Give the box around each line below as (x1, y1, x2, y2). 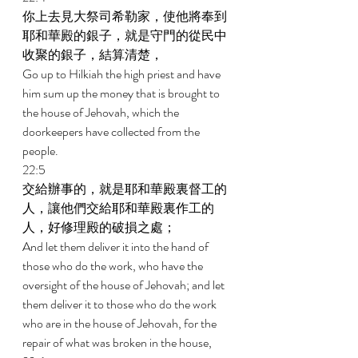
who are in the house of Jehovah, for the (22, 314, 219, 332)
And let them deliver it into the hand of (22, 237, 211, 256)
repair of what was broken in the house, (22, 333, 214, 352)
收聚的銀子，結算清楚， (22, 46, 165, 64)
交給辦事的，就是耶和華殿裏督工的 (22, 180, 227, 198)
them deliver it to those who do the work (22, 295, 219, 313)
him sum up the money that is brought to (22, 84, 222, 102)
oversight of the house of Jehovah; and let (22, 276, 227, 294)
